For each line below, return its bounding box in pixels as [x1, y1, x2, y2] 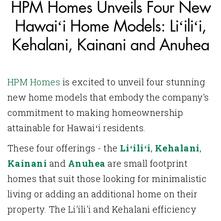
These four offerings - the [7, 142, 120, 154]
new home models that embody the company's [7, 91, 209, 104]
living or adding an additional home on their [7, 188, 198, 200]
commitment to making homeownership [7, 107, 184, 119]
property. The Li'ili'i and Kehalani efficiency [7, 203, 196, 216]
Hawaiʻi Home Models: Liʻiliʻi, [15, 19, 206, 35]
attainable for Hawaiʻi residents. [7, 122, 148, 134]
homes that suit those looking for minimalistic [7, 173, 207, 185]
